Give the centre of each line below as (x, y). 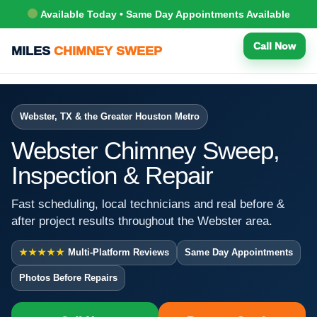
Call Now (275, 46)
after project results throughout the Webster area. (142, 221)
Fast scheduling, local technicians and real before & (148, 204)
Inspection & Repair (112, 175)
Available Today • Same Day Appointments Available (164, 14)
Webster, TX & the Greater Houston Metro (110, 116)
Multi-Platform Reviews (117, 252)
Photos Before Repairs (68, 277)
